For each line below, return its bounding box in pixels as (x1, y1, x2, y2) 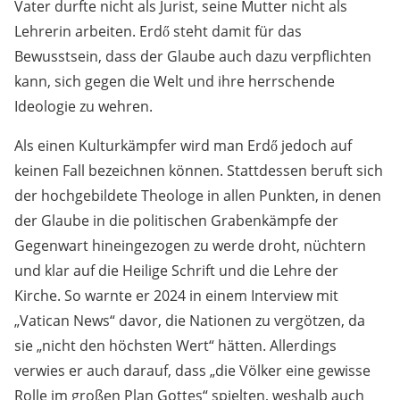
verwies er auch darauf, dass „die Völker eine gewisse (14, 361, 371, 381)
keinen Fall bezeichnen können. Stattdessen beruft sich (14, 161, 383, 181)
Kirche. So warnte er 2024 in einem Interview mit (14, 286, 338, 306)
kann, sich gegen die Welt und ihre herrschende (14, 71, 335, 92)
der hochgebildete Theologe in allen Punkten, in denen (14, 186, 381, 206)
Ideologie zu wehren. (14, 96, 153, 117)
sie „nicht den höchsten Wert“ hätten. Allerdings (14, 336, 337, 356)
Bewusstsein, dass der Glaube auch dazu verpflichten (14, 46, 371, 67)
